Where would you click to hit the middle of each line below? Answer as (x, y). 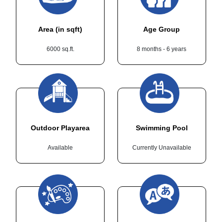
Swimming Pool (162, 128)
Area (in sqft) (60, 29)
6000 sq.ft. (60, 49)
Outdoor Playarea (60, 128)
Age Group (162, 29)
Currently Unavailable (162, 147)
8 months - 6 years (162, 49)
